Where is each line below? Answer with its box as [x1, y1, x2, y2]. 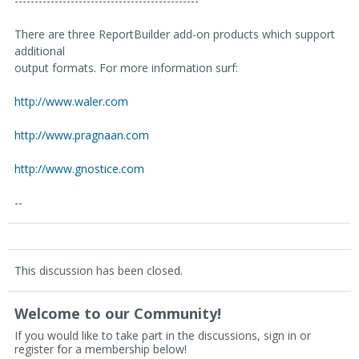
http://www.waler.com [14, 94, 128, 109]
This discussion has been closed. [14, 263, 183, 278]
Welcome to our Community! [14, 304, 221, 323]
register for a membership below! [14, 341, 187, 357]
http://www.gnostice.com [14, 161, 144, 176]
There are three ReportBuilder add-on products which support [14, 26, 335, 42]
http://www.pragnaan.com [14, 127, 149, 143]
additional [14, 43, 65, 58]
